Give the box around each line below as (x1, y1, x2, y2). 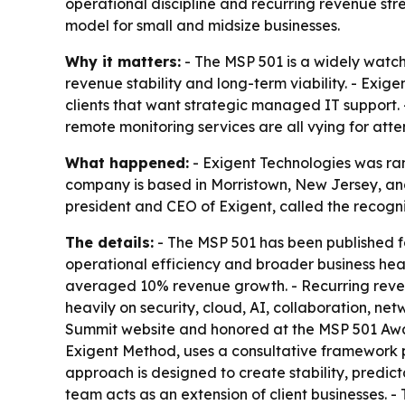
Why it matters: (65, 52, 181, 71)
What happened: (65, 154, 189, 173)
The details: (65, 233, 154, 252)
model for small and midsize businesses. (65, 16, 340, 35)
